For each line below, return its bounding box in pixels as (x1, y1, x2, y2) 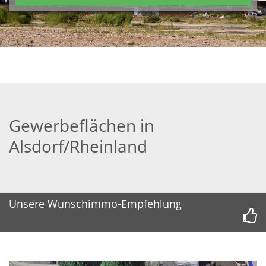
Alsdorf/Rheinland (9, 135, 147, 157)
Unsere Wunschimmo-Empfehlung (9, 197, 182, 211)
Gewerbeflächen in (9, 114, 154, 137)
